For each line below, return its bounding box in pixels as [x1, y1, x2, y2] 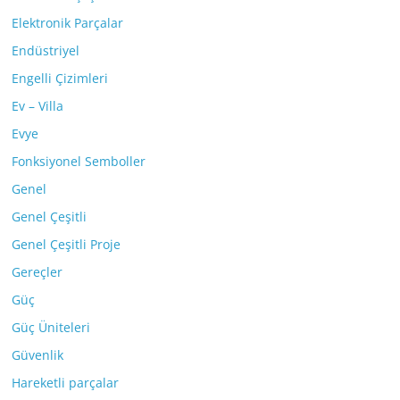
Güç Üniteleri [12, 319, 91, 337]
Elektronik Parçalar [12, 14, 124, 32]
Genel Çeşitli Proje [12, 236, 121, 254]
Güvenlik [12, 346, 64, 364]
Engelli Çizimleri [12, 70, 109, 87]
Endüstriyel [12, 42, 80, 60]
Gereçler [12, 263, 63, 281]
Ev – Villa [12, 97, 64, 115]
